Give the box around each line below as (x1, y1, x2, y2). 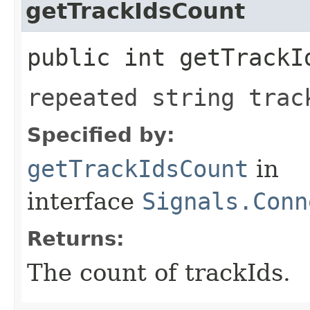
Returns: (27, 226, 125, 250)
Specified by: (27, 122, 175, 147)
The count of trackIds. (27, 258, 291, 286)
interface (27, 187, 142, 215)
